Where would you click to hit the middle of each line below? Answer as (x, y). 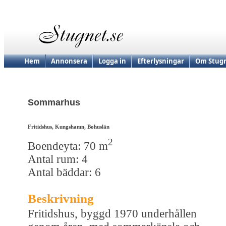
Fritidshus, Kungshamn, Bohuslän (69, 127)
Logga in (112, 61)
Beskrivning (61, 198)
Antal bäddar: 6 (64, 172)
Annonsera (69, 61)
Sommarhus (54, 103)
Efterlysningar (161, 61)
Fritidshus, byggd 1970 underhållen (112, 213)
